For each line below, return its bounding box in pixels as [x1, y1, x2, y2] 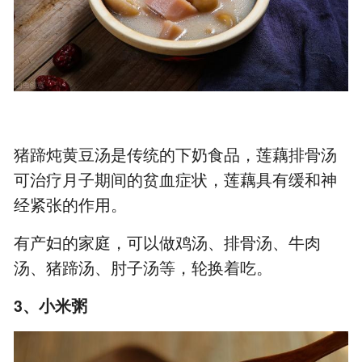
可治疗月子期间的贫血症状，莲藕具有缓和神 [14, 168, 338, 192]
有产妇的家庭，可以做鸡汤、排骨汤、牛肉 [14, 231, 322, 255]
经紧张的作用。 [14, 193, 128, 217]
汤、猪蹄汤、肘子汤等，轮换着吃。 [14, 256, 273, 280]
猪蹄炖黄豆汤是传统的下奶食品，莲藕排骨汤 [14, 143, 338, 166]
